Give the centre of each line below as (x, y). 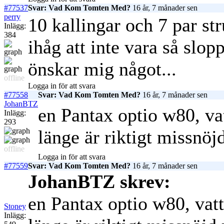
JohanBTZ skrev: (99, 182)
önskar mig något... (105, 69)
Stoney (15, 206)
